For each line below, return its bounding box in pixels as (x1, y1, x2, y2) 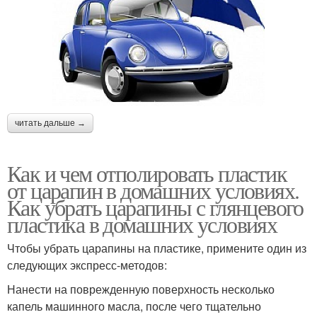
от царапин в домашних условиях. (7, 174, 299, 205)
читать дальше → (15, 117, 86, 128)
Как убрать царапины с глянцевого (7, 191, 304, 222)
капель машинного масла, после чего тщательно (7, 297, 261, 314)
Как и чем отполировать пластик (7, 157, 287, 188)
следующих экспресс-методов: (7, 256, 167, 273)
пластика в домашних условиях (7, 208, 277, 239)
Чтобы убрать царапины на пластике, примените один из (7, 239, 306, 256)
